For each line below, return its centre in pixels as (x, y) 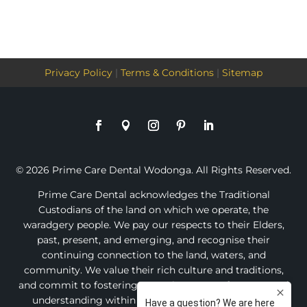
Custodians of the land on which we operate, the (153, 209)
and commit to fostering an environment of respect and (153, 285)
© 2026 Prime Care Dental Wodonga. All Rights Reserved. (153, 170)
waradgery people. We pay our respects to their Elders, (153, 224)
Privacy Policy (78, 72)
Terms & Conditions (167, 72)
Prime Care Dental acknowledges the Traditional (153, 194)
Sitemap (242, 72)
